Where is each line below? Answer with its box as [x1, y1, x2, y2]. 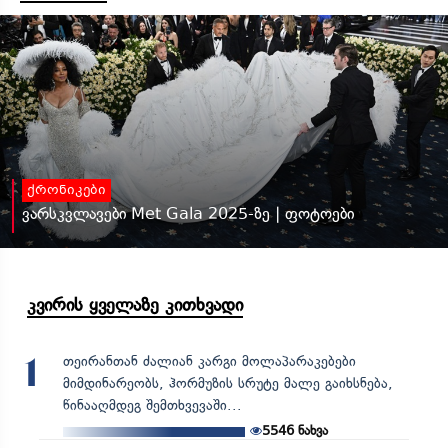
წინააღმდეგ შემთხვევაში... [62, 396, 242, 414]
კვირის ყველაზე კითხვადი [27, 293, 243, 316]
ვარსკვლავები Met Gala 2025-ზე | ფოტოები [22, 203, 354, 223]
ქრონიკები [27, 181, 106, 200]
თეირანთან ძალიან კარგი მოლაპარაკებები [62, 352, 356, 370]
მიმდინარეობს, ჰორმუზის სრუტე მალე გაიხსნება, [62, 374, 393, 392]
